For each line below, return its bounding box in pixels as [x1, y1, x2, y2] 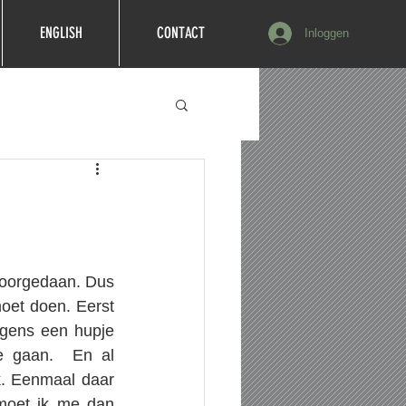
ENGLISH [39, 24, 82, 42]
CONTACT [156, 24, 205, 42]
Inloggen [304, 26, 349, 40]
